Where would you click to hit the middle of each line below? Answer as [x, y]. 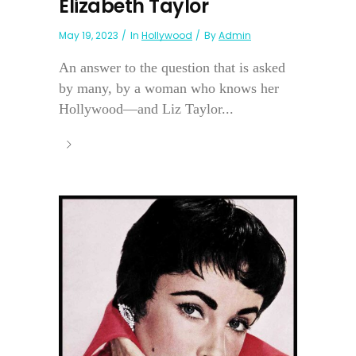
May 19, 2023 [89, 35]
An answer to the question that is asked [172, 67]
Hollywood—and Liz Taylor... [146, 108]
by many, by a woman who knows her [169, 88]
